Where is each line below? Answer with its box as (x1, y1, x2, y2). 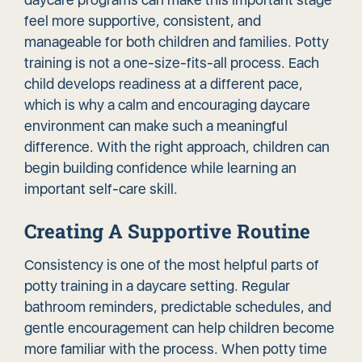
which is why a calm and (24, 96, 178, 114)
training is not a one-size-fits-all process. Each (24, 54, 319, 72)
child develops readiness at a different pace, (24, 75, 303, 93)
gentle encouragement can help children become (24, 319, 335, 337)
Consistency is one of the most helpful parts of (24, 256, 319, 274)
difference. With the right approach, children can (24, 138, 330, 156)
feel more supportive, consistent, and (24, 12, 261, 30)
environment (24, 117, 105, 135)
